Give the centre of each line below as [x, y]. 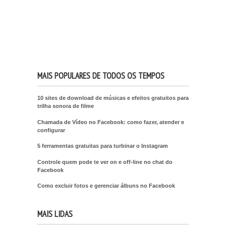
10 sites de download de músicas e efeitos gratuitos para [113, 98]
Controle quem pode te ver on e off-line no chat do [105, 162]
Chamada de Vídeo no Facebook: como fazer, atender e [111, 122]
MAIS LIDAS [55, 214]
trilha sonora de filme [66, 106]
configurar [51, 130]
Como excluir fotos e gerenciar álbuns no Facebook [106, 185]
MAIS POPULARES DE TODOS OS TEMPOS [101, 75]
